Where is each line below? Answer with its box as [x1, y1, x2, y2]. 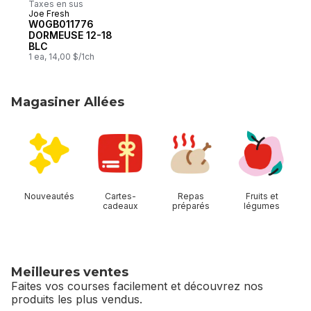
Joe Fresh [28, 8, 69, 19]
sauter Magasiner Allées [11, 119, 137, 135]
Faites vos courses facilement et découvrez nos [11, 279, 263, 294]
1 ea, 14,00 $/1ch [28, 51, 94, 62]
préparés [172, 201, 210, 212]
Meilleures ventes [11, 264, 128, 280]
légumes [244, 201, 280, 212]
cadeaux [102, 201, 138, 212]
